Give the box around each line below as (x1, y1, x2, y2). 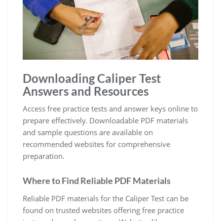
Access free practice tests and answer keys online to (23, 104, 198, 114)
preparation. (23, 151, 65, 161)
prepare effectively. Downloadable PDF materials (23, 115, 188, 126)
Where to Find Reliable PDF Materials (23, 175, 171, 186)
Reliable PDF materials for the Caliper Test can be (23, 193, 188, 204)
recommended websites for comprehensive (23, 139, 170, 149)
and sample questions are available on (23, 127, 153, 138)
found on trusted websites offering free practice (23, 205, 184, 216)
